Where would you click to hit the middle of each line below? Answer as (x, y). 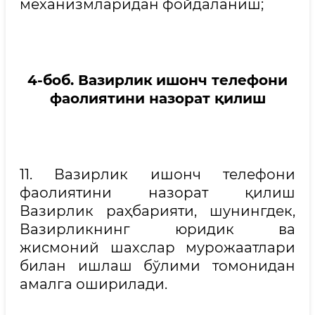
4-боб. (53, 80)
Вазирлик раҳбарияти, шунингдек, (157, 211)
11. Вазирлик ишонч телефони (157, 174)
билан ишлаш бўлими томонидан (157, 266)
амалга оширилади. (94, 284)
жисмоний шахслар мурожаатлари (157, 247)
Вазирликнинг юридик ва (157, 229)
